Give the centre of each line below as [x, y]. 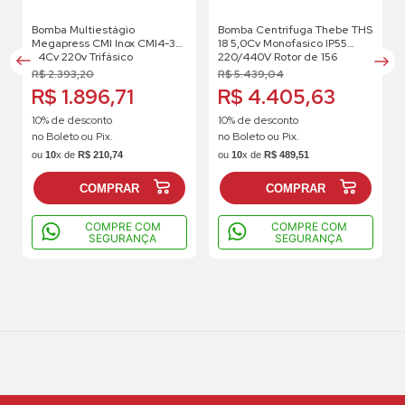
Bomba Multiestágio [83, 30]
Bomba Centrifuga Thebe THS [295, 30]
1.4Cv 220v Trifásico [82, 57]
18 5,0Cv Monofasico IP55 [283, 44]
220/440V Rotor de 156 [278, 57]
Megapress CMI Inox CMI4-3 [104, 44]
